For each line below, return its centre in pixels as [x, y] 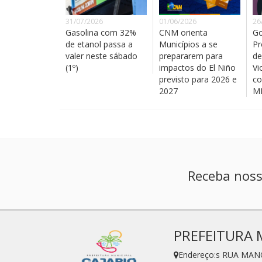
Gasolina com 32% [101, 32]
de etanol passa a [99, 44]
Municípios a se [188, 44]
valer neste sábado [101, 56]
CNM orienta [183, 32]
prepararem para [191, 56]
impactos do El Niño [197, 67]
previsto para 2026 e [198, 79]
